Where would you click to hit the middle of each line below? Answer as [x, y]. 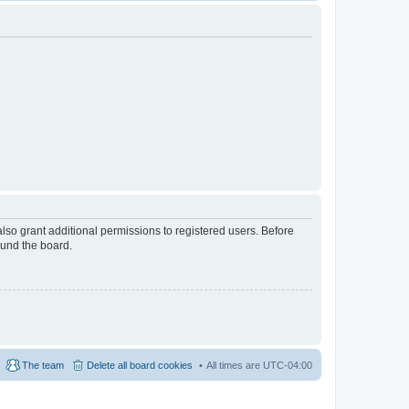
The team [43, 366]
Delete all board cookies [140, 366]
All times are [235, 366]
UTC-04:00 [288, 366]
